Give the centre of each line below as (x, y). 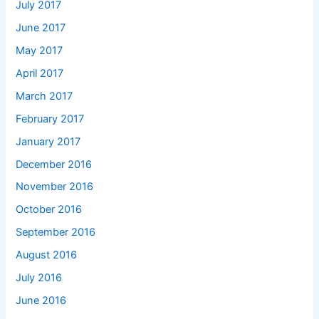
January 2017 (48, 141)
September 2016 (56, 232)
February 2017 (50, 119)
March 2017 (45, 96)
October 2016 (49, 210)
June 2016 (41, 301)
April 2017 (40, 73)
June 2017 (41, 27)
